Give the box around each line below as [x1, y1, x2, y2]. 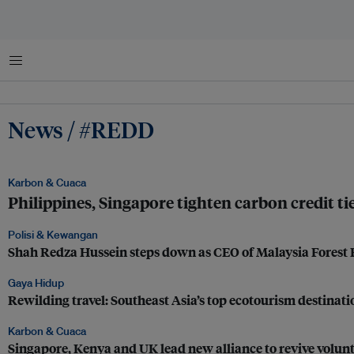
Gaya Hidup [8, 276, 64, 290]
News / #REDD [8, 115, 154, 144]
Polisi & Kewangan [8, 228, 98, 242]
